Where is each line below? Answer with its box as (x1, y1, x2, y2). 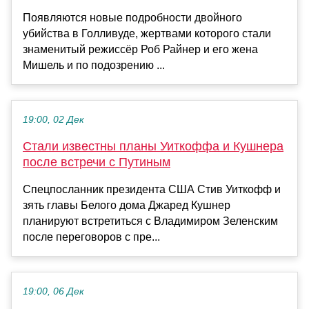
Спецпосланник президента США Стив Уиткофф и (23, 183, 281, 196)
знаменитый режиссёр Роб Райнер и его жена (23, 43, 258, 56)
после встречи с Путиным (23, 155, 170, 170)
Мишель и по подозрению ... (23, 59, 165, 72)
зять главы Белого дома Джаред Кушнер (23, 199, 230, 212)
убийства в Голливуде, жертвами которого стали (23, 28, 271, 40)
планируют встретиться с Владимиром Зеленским (23, 215, 278, 228)
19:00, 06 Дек (23, 286, 84, 297)
